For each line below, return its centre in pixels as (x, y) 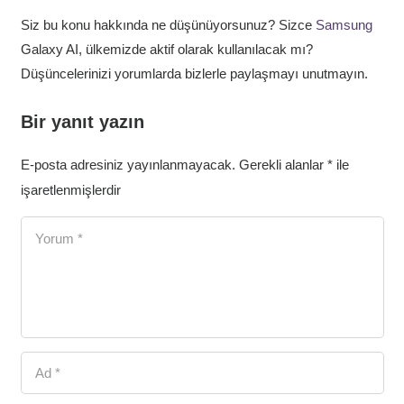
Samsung (344, 24)
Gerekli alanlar (283, 165)
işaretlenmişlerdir (70, 190)
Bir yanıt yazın (85, 122)
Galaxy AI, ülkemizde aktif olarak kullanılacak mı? (166, 49)
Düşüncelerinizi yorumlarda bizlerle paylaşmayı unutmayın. (194, 73)
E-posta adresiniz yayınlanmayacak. (128, 165)
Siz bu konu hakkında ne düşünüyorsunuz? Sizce (168, 24)
